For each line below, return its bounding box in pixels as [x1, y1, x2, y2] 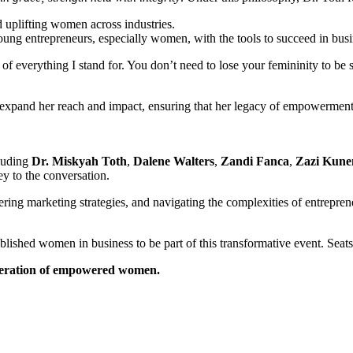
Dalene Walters [133, 154, 214, 168]
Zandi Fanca [221, 154, 289, 168]
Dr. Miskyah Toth [32, 154, 127, 168]
